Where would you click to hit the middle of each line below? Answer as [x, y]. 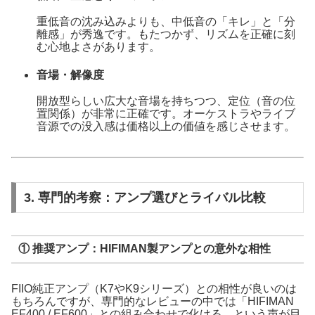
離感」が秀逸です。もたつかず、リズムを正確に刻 [166, 34]
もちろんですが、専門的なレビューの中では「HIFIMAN [153, 302]
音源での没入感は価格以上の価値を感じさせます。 [166, 126]
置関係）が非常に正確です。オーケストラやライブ [166, 113]
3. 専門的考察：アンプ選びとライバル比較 [144, 197]
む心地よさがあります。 [98, 47]
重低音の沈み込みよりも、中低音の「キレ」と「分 [166, 22]
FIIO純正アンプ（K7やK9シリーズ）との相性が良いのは [154, 289]
